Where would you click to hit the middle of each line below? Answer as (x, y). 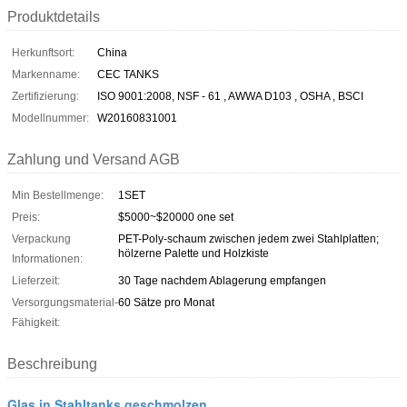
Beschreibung (52, 363)
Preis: (26, 217)
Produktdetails (54, 16)
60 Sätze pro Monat (166, 302)
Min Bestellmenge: (58, 195)
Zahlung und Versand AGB (94, 159)
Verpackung (41, 238)
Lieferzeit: (36, 280)
